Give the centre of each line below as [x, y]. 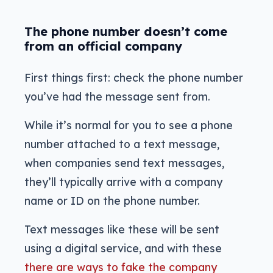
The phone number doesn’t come [126, 32]
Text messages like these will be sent [122, 229]
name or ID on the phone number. [112, 201]
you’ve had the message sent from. [117, 97]
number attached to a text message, [122, 144]
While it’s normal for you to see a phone [129, 125]
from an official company [103, 46]
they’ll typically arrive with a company [123, 182]
